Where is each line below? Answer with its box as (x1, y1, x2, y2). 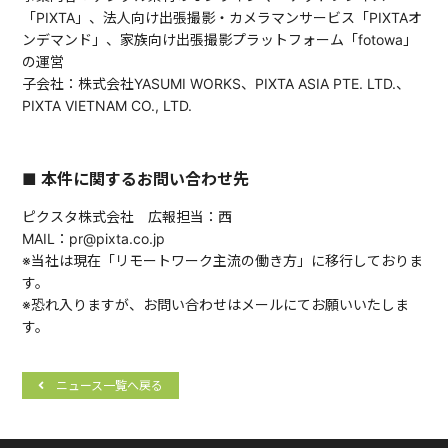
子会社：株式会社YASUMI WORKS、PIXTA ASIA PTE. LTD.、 (22, 75, 411, 93)
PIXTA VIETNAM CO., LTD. (22, 97, 193, 115)
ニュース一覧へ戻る (56, 378, 164, 394)
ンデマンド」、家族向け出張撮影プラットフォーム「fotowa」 (22, 31, 418, 49)
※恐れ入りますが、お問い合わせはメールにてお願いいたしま (22, 296, 410, 314)
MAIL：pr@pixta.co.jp (22, 230, 166, 248)
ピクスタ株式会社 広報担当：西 (22, 208, 233, 226)
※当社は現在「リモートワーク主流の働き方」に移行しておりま (22, 252, 424, 270)
